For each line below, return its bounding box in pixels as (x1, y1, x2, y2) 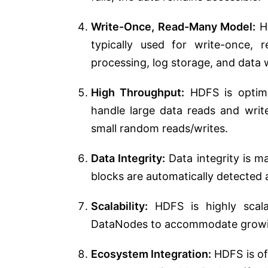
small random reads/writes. (91, 121, 228, 135)
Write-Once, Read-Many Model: (91, 20, 255, 33)
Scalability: (91, 199, 148, 212)
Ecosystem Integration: (91, 247, 212, 260)
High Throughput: (91, 86, 185, 99)
